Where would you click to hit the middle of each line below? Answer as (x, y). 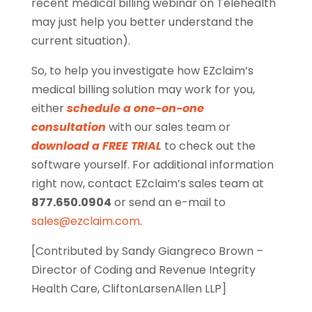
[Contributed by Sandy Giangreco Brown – (147, 251)
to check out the (208, 146)
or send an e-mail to (168, 203)
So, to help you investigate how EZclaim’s (142, 71)
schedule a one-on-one (135, 109)
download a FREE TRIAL (96, 146)
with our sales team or (168, 127)
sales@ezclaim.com (85, 221)
